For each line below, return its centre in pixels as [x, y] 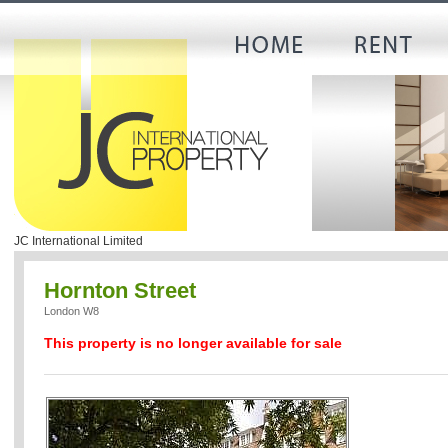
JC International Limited [78, 241]
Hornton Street [120, 290]
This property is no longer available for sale [193, 342]
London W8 [71, 311]
